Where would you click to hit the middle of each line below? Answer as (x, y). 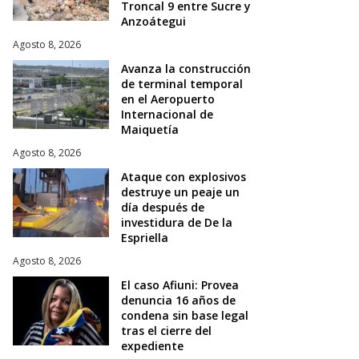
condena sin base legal (185, 315)
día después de (163, 207)
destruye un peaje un (180, 192)
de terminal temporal (182, 83)
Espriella (145, 237)
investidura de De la (177, 222)
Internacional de (167, 114)
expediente (152, 345)
